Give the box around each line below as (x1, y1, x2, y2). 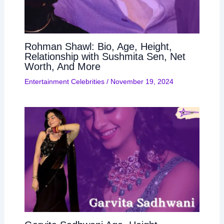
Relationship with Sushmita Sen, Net (24, 50, 185, 62)
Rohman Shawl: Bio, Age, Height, (24, 40, 172, 52)
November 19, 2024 (110, 77, 173, 85)
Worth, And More (24, 60, 100, 72)
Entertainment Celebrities (24, 77, 104, 85)
